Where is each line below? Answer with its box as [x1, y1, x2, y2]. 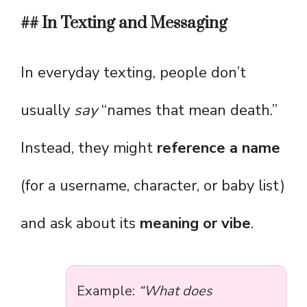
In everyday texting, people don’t [21, 62, 246, 84]
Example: [77, 282, 138, 301]
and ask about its [21, 213, 140, 234]
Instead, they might [21, 138, 157, 159]
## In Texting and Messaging [21, 13, 228, 34]
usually [21, 100, 74, 121]
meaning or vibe [140, 213, 251, 234]
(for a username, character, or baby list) [21, 175, 285, 197]
